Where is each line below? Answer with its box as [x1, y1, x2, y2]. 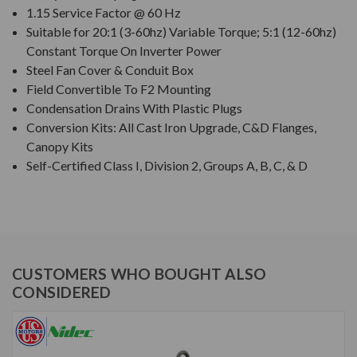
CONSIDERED [12, 283, 112, 302]
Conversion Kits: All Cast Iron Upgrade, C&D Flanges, [26, 120, 317, 135]
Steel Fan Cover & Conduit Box [26, 62, 194, 78]
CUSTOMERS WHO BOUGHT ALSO [12, 265, 267, 284]
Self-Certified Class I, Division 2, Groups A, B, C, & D [26, 158, 308, 174]
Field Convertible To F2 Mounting [26, 81, 212, 97]
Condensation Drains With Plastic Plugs [26, 100, 243, 116]
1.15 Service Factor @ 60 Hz [26, 5, 182, 21]
